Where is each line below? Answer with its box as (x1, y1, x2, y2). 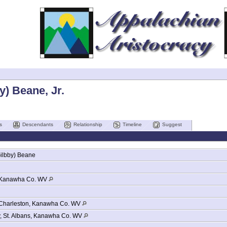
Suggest (162, 122, 182, 127)
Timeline (123, 122, 142, 127)
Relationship (73, 122, 102, 127)
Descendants (22, 122, 53, 127)
